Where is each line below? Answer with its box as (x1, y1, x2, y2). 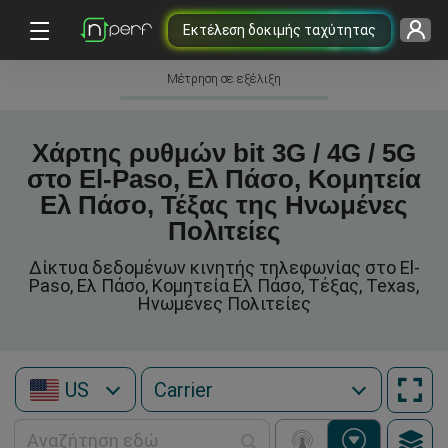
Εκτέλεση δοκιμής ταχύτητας (182, 21, 376, 38)
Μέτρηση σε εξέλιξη (167, 72, 281, 86)
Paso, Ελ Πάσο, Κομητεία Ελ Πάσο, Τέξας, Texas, (29, 275, 419, 296)
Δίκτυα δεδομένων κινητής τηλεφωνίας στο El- (28, 257, 420, 278)
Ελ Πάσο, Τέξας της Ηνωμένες (40, 190, 408, 220)
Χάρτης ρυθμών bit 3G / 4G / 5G (32, 138, 416, 168)
